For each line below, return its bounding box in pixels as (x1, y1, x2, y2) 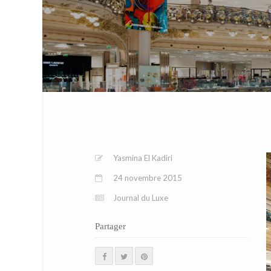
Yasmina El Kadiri (113, 153, 172, 163)
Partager (95, 221, 126, 231)
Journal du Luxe (113, 193, 168, 203)
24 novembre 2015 (113, 173, 182, 183)
